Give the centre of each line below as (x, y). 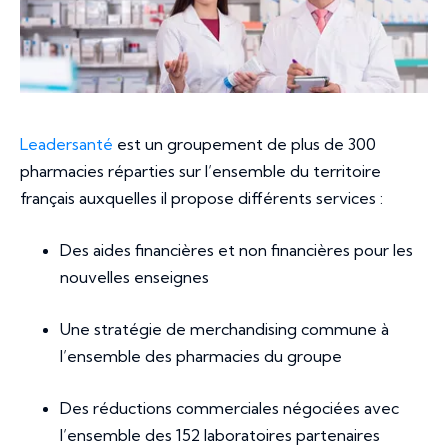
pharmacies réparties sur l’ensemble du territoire (200, 171)
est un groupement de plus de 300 (244, 144)
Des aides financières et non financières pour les (236, 250)
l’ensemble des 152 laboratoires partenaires (220, 435)
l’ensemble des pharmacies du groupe (201, 356)
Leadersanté (66, 144)
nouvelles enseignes (134, 277)
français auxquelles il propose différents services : (203, 198)
